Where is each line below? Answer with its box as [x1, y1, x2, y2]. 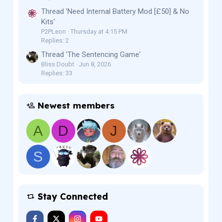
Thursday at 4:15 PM [70, 27, 127, 35]
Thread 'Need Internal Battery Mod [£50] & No [41, 6, 189, 16]
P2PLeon [41, 27, 66, 35]
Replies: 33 [41, 69, 72, 77]
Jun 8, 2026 [78, 60, 111, 68]
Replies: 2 [41, 36, 69, 44]
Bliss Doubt [41, 60, 74, 68]
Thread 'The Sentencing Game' [41, 50, 141, 59]
